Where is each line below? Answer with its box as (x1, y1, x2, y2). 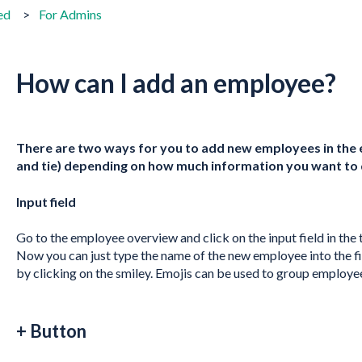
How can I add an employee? (15, 67, 336, 99)
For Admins (38, 6, 102, 23)
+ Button (15, 320, 86, 343)
